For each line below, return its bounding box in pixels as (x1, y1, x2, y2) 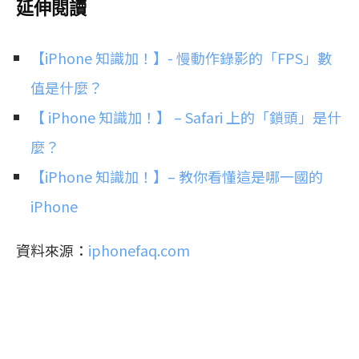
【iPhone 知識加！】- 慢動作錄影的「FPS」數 (30, 46, 332, 68)
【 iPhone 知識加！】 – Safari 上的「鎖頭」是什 (30, 106, 341, 127)
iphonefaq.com (88, 239, 190, 260)
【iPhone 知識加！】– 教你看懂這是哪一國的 (30, 165, 323, 187)
